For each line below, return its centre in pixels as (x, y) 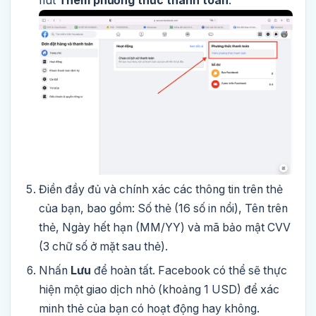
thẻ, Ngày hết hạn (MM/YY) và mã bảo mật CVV (165, 227)
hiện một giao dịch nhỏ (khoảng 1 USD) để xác (159, 289)
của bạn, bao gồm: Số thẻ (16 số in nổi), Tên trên (163, 208)
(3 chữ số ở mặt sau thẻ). (103, 246)
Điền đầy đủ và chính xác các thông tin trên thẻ (161, 189)
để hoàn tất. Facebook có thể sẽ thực (189, 270)
